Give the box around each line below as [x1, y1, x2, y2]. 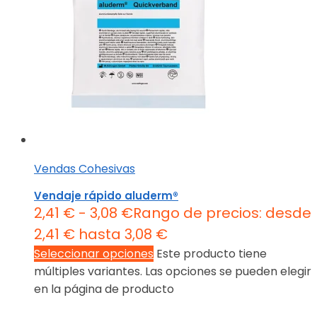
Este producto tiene [156, 246, 267, 263]
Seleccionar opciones [34, 246, 154, 263]
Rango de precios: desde [133, 203, 311, 224]
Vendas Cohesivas [34, 161, 135, 178]
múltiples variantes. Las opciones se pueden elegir [34, 263, 311, 280]
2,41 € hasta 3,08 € [34, 224, 168, 245]
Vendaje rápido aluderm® [34, 188, 178, 204]
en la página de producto [34, 281, 174, 298]
